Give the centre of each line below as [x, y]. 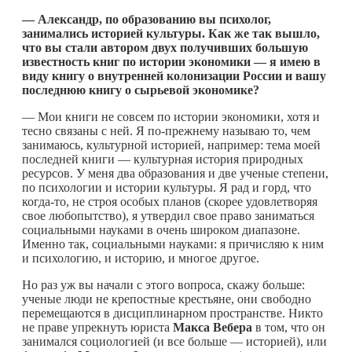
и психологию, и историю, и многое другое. [141, 258]
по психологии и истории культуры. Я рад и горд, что [167, 187]
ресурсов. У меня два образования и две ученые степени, [175, 173]
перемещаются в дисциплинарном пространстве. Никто [172, 313]
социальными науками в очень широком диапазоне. [161, 229]
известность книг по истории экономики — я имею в [171, 61]
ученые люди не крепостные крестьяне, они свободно [167, 299]
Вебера [233, 327]
